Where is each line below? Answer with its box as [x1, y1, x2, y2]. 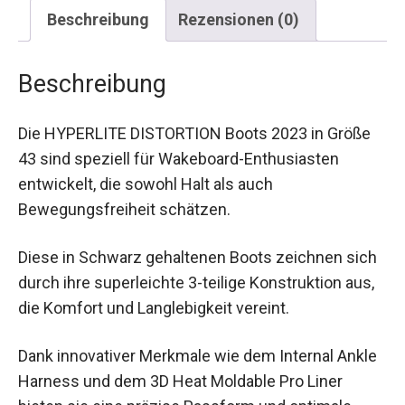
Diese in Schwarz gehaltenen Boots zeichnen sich [18, 247, 377, 267]
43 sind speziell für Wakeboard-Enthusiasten [18, 148, 339, 168]
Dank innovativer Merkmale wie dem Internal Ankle [18, 346, 377, 366]
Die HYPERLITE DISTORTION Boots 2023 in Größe [18, 123, 371, 143]
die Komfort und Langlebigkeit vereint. [18, 297, 289, 317]
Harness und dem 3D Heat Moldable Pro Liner [18, 372, 343, 391]
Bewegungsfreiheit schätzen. [18, 199, 231, 219]
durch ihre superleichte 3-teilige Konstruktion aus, [18, 272, 374, 292]
